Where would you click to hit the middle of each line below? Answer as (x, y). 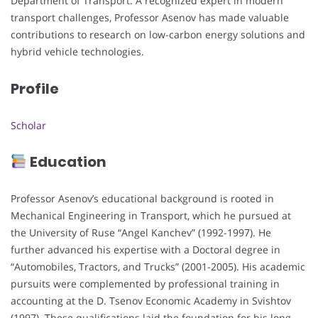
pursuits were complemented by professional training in (145, 283)
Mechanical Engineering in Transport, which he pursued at (151, 215)
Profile (35, 88)
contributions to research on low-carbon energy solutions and (158, 35)
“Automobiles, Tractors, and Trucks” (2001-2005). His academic (158, 266)
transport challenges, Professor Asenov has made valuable (150, 18)
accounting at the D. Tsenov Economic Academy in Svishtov (151, 300)
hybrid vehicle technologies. (77, 52)
